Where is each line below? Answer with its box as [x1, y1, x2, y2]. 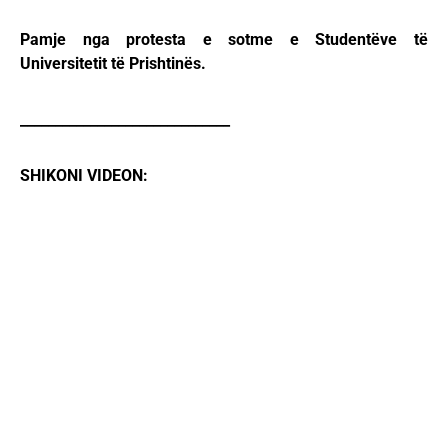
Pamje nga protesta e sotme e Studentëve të [20, 30, 428, 50]
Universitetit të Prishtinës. [20, 54, 206, 74]
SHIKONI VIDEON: [20, 166, 148, 186]
